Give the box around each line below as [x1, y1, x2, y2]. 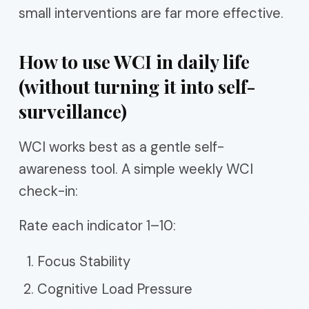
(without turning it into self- [19, 73, 256, 99]
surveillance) [19, 98, 127, 123]
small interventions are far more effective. [19, 3, 283, 22]
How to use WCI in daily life [19, 48, 250, 74]
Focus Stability [37, 252, 130, 270]
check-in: [19, 181, 78, 200]
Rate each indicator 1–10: [19, 216, 176, 235]
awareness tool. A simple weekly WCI [19, 159, 253, 178]
